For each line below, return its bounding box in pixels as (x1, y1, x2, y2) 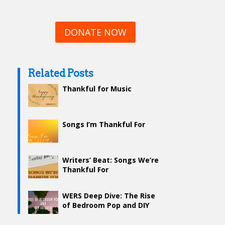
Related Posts (28, 67, 94, 80)
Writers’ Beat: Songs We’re (62, 155, 159, 165)
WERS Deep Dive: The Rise (62, 191, 156, 201)
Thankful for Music (62, 84, 132, 94)
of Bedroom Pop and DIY (62, 200, 150, 210)
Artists (62, 210, 88, 220)
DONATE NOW (64, 26, 127, 39)
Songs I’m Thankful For (62, 120, 146, 130)
